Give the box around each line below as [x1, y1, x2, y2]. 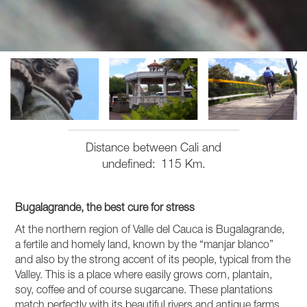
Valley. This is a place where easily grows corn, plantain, [15, 271, 273, 282]
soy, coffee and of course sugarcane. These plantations [15, 286, 273, 297]
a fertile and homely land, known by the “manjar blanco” [15, 241, 274, 251]
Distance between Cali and [86, 143, 221, 155]
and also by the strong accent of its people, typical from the [15, 256, 291, 267]
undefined [101, 160, 152, 171]
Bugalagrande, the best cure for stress [15, 204, 195, 214]
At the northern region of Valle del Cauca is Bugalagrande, [15, 225, 285, 236]
